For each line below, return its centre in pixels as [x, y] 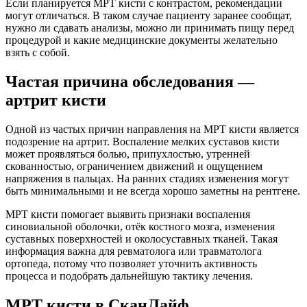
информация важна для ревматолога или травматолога [134, 251]
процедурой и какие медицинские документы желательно [142, 40]
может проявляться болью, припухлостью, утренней [128, 154]
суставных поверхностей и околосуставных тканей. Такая [142, 239]
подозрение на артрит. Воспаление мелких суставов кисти [143, 142]
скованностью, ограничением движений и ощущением [134, 167]
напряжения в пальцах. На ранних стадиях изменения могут [147, 179]
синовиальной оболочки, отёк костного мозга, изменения [140, 227]
